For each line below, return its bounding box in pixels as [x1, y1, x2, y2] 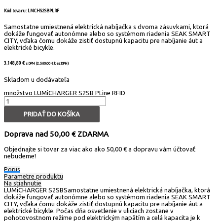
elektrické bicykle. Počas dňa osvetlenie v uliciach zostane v [4, 207, 174, 214]
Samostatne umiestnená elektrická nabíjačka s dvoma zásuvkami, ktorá [4, 23, 209, 30]
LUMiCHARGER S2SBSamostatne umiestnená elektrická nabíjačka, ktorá [4, 186, 210, 193]
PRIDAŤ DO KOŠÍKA [24, 110, 80, 117]
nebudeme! [4, 152, 36, 159]
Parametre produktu [4, 172, 63, 180]
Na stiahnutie [4, 179, 41, 186]
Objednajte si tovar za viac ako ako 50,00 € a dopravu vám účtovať [4, 145, 195, 152]
